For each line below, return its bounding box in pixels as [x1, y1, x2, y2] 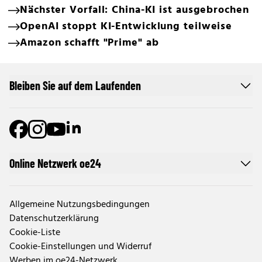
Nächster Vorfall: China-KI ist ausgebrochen [20, 2, 249, 19]
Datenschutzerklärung [9, 211, 99, 226]
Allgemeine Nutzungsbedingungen [9, 197, 150, 212]
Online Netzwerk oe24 [9, 156, 101, 170]
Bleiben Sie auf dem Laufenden [9, 78, 141, 92]
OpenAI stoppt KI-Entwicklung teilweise [20, 18, 233, 35]
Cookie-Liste [9, 225, 60, 240]
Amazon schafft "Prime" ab [20, 35, 159, 51]
